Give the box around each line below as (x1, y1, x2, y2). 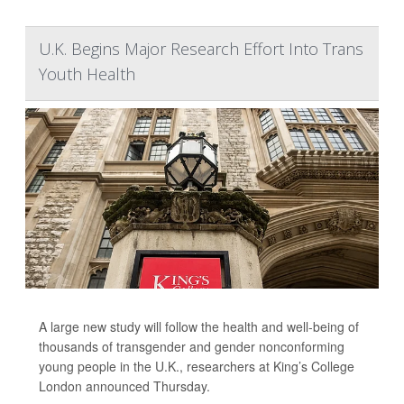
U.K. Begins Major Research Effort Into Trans (39, 38, 363, 60)
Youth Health (39, 63, 135, 86)
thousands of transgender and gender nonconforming (39, 337, 344, 356)
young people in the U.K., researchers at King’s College (39, 357, 354, 376)
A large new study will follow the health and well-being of (39, 317, 359, 336)
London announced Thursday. (39, 377, 210, 396)
